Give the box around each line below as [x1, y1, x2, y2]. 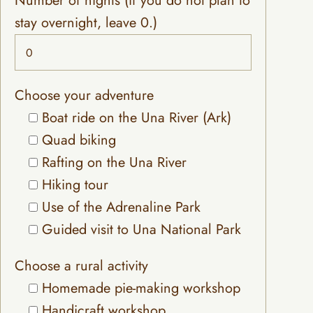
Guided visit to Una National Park [42, 219, 241, 240]
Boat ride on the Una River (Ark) [42, 108, 231, 129]
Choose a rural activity [15, 256, 148, 277]
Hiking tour [42, 175, 108, 196]
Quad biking [42, 130, 116, 151]
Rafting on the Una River [42, 152, 187, 173]
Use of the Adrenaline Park [42, 197, 201, 218]
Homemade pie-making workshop [42, 278, 240, 299]
